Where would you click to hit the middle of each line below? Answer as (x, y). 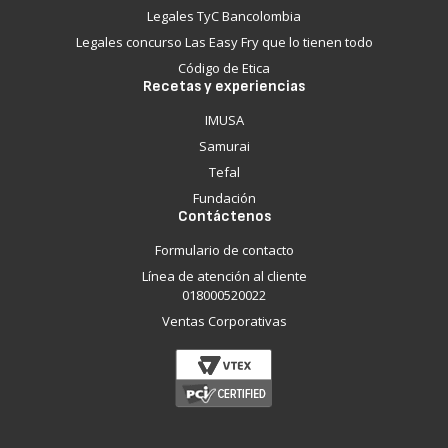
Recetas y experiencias (224, 86)
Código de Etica (224, 68)
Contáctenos (224, 216)
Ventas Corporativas (224, 321)
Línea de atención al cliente (224, 276)
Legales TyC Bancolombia (224, 16)
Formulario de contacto (224, 250)
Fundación (224, 198)
